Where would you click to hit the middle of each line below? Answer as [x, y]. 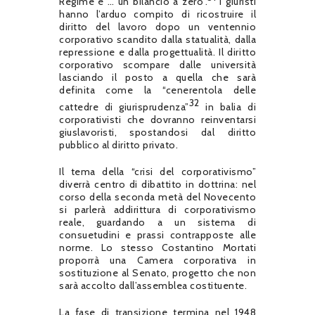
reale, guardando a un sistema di [157, 222]
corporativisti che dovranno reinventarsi [157, 119]
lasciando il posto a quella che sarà [157, 78]
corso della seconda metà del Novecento [157, 197]
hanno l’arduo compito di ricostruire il [157, 14]
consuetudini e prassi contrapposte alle [157, 234]
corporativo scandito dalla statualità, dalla [157, 40]
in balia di [228, 107]
